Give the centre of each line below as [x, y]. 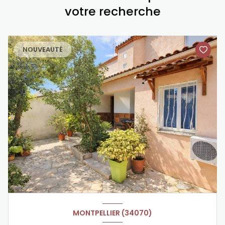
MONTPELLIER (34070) [113, 213]
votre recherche [113, 12]
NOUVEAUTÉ [43, 50]
